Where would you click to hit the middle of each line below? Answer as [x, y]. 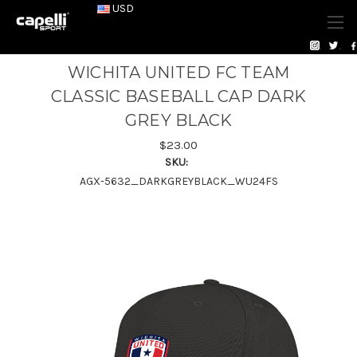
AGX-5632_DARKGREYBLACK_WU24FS [178, 181]
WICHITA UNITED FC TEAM [178, 72]
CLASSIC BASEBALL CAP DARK [178, 96]
